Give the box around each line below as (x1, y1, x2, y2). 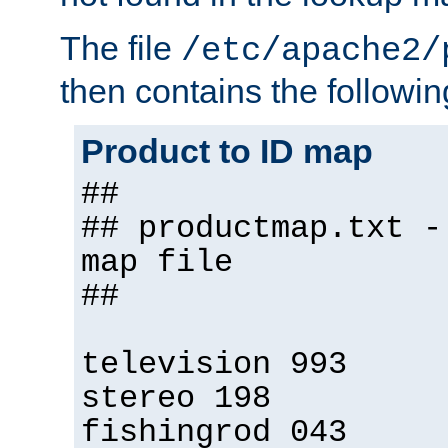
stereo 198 (81, 381, 271, 418)
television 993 (81, 347, 347, 384)
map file (81, 245, 233, 282)
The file (60, 29, 181, 68)
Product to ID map (81, 132, 373, 171)
